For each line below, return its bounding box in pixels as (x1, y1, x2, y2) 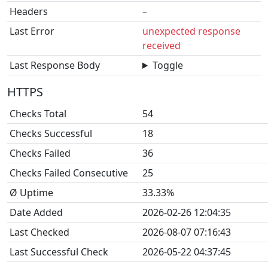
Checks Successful (10, 127, 92, 140)
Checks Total (10, 107, 66, 120)
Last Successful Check (10, 245, 108, 258)
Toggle (152, 59, 183, 72)
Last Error (10, 25, 54, 38)
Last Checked (10, 226, 69, 239)
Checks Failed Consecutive (10, 166, 128, 179)
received (142, 39, 181, 52)
